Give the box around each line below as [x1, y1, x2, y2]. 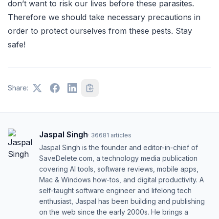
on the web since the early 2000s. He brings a [39, 208, 188, 216]
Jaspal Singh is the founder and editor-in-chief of [39, 143, 198, 152]
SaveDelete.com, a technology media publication [39, 154, 197, 162]
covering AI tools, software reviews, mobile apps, [39, 165, 198, 173]
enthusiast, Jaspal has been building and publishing [39, 197, 205, 205]
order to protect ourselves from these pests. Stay [8, 26, 192, 36]
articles [110, 131, 131, 139]
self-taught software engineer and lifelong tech [39, 186, 192, 195]
